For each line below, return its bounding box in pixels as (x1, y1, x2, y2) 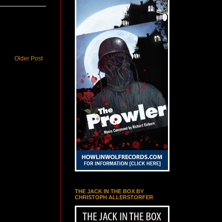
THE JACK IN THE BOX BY (75, 188, 144, 194)
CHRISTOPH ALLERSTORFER (75, 194, 153, 200)
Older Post (14, 55, 43, 62)
